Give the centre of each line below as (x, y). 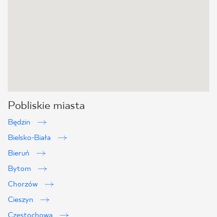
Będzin (20, 122)
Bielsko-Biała (30, 138)
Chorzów (24, 184)
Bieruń (20, 153)
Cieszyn (22, 200)
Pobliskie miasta (46, 106)
